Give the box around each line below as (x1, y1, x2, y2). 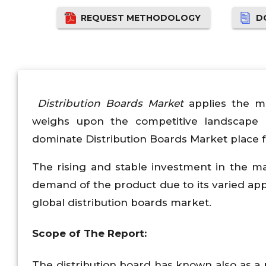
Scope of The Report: (32, 227, 147, 240)
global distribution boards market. (32, 196, 211, 208)
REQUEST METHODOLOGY (81, 12, 201, 24)
